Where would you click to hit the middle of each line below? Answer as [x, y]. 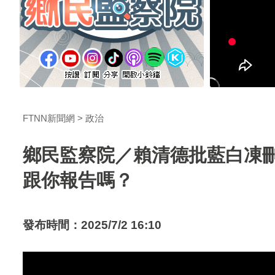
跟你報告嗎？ [78, 180]
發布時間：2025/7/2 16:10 [92, 225]
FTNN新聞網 [49, 118]
